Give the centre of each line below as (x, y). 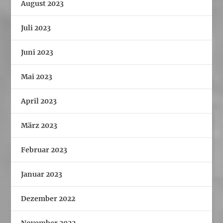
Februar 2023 (44, 150)
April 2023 (39, 101)
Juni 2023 (37, 52)
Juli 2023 (36, 28)
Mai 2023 (37, 76)
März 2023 (39, 125)
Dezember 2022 (48, 198)
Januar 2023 (42, 174)
